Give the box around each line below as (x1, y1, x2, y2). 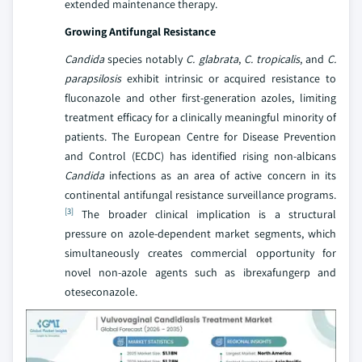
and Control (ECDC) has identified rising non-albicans (65, 149, 336, 163)
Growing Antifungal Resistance (65, 24, 216, 39)
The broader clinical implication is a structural (74, 207, 336, 221)
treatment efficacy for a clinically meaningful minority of (65, 110, 336, 124)
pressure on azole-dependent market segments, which (65, 226, 336, 241)
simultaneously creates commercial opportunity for (65, 246, 336, 260)
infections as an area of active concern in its (104, 168, 336, 183)
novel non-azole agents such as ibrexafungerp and (65, 265, 336, 280)
